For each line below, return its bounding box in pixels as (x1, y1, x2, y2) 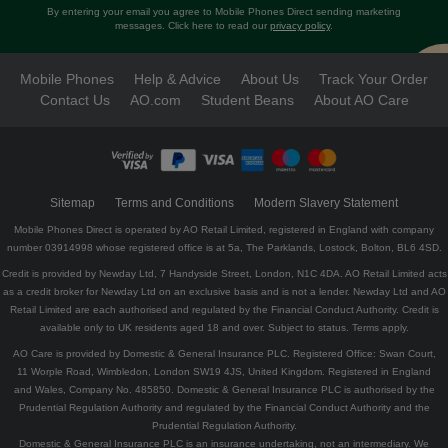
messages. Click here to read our (115, 20, 270, 32)
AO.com (129, 92, 181, 109)
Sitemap (50, 196, 95, 211)
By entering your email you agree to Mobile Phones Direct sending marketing (47, 6, 401, 18)
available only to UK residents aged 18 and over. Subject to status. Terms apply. (39, 322, 409, 334)
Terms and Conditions (115, 196, 234, 211)
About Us (241, 71, 299, 88)
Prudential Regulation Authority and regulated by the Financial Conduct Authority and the (18, 402, 430, 414)
